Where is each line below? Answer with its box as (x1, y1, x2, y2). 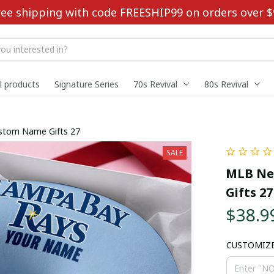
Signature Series (54, 78, 119, 91)
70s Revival (133, 78, 177, 91)
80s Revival (204, 78, 248, 91)
